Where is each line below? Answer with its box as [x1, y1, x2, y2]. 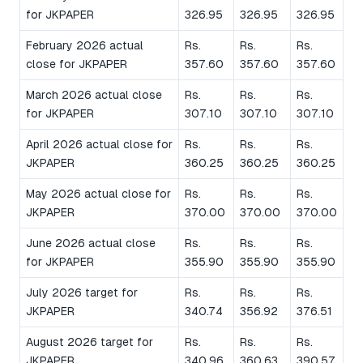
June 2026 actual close [26, 237, 156, 250]
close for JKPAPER [26, 58, 127, 71]
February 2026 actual [26, 39, 143, 53]
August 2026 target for [26, 335, 153, 349]
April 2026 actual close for [26, 138, 173, 152]
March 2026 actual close [26, 88, 162, 102]
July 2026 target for [26, 286, 138, 300]
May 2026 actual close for [26, 187, 171, 201]
